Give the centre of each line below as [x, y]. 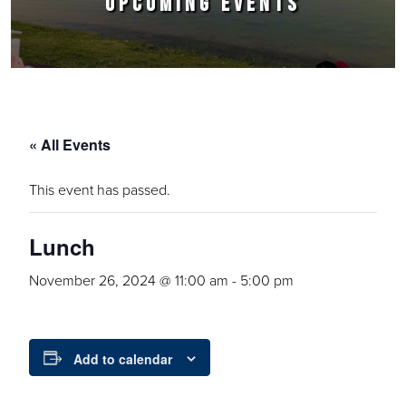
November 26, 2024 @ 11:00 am [129, 280]
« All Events [70, 145]
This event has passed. [100, 189]
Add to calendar [123, 359]
